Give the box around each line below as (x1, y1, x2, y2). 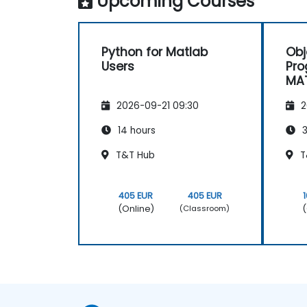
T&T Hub (113, 148, 155, 162)
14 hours (115, 123, 156, 137)
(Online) (117, 202, 154, 214)
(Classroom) (180, 203, 230, 214)
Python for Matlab (101, 43, 208, 60)
